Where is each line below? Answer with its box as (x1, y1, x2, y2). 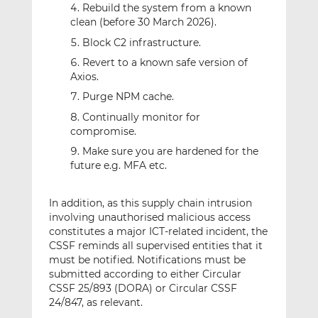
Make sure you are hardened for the (82, 145, 258, 158)
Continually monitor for (82, 111, 200, 124)
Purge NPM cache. (82, 90, 174, 104)
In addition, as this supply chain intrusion (48, 196, 252, 209)
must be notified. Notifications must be (48, 253, 246, 266)
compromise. (70, 125, 136, 138)
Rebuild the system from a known (82, 1, 251, 15)
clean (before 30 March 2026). (70, 16, 216, 29)
